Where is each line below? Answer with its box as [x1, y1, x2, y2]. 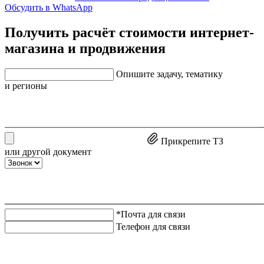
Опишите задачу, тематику [116, 68, 223, 79]
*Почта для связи [116, 209, 186, 220]
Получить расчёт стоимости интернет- [5, 24, 254, 40]
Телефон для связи [116, 222, 190, 232]
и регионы [5, 80, 47, 91]
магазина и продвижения [5, 40, 166, 56]
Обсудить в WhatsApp [5, 2, 93, 12]
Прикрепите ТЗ [161, 136, 223, 146]
